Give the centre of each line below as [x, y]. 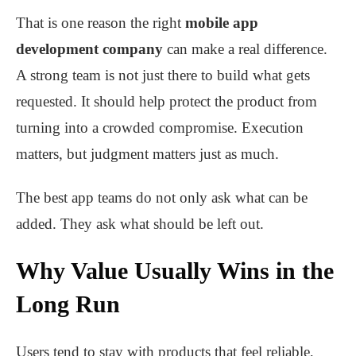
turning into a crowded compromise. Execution [160, 128]
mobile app [222, 23]
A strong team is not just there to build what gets [163, 75]
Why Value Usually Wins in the [175, 271]
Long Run [68, 304]
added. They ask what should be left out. [140, 224]
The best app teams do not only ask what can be [162, 198]
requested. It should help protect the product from [166, 102]
